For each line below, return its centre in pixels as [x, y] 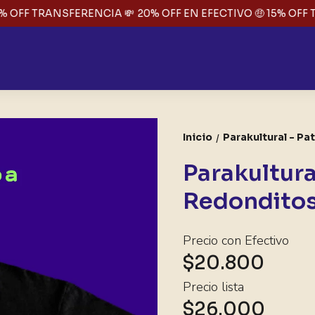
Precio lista [214, 287]
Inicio [198, 137]
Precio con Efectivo [236, 240]
